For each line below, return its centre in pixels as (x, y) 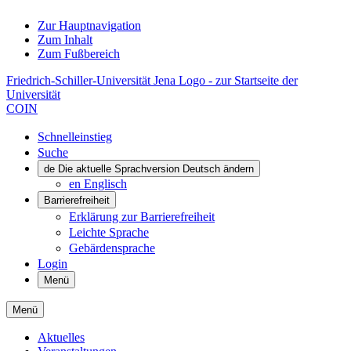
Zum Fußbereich (79, 54)
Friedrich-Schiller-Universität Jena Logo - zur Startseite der (152, 80)
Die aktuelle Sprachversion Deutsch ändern (156, 169)
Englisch (105, 184)
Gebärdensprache (112, 248)
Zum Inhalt (65, 40)
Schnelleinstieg (75, 137)
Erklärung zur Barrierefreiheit (142, 217)
